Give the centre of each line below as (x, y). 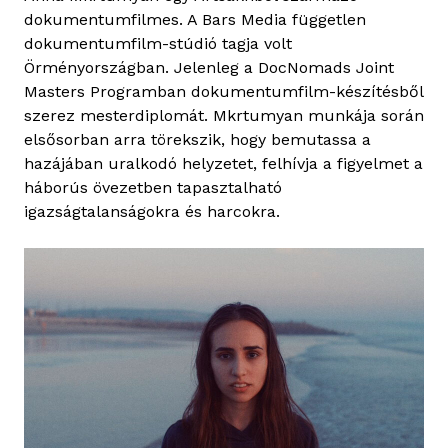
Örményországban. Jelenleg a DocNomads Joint (209, 67)
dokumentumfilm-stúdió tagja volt (158, 43)
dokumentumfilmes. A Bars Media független (195, 19)
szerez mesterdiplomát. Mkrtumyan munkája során (224, 115)
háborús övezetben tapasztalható (153, 187)
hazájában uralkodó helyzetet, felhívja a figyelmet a (223, 163)
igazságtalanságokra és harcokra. (152, 211)
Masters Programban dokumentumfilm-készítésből (223, 91)
